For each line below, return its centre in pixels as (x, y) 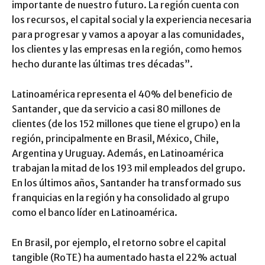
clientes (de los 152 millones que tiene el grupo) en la (126, 124)
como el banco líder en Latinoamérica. (95, 213)
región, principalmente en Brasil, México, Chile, (115, 139)
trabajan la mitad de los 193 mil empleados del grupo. (129, 168)
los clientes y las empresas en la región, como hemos (127, 49)
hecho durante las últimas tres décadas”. (102, 64)
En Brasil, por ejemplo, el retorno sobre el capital (119, 243)
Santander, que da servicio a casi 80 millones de (116, 109)
